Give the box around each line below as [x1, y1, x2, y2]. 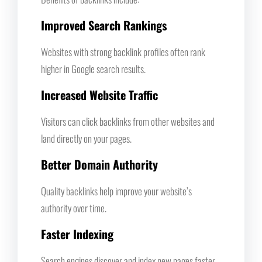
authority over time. [41, 200, 106, 215]
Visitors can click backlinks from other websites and [41, 113, 215, 129]
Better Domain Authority [41, 155, 158, 173]
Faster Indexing [41, 225, 113, 243]
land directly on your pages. [41, 130, 132, 146]
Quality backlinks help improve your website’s [41, 183, 192, 198]
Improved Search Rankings [41, 16, 167, 34]
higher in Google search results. [41, 61, 146, 76]
